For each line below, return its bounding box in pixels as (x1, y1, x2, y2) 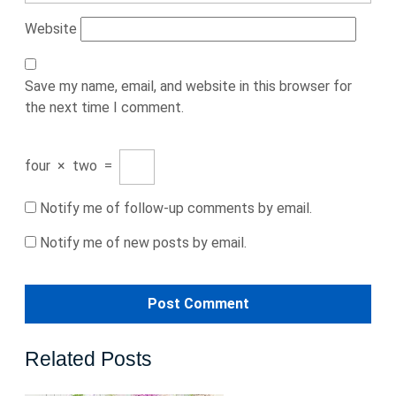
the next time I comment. (25, 99, 184, 116)
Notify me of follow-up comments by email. (40, 200, 312, 217)
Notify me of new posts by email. (40, 234, 247, 251)
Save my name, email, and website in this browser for (25, 78, 352, 95)
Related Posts (25, 347, 152, 370)
